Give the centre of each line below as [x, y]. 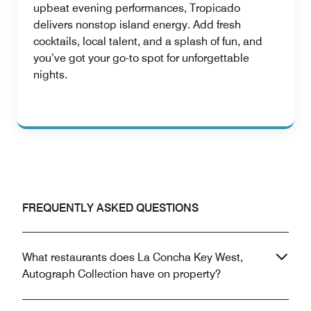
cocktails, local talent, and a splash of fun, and [148, 41]
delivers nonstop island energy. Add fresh [137, 24]
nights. [50, 74]
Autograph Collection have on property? [121, 274]
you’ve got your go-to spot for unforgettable [141, 58]
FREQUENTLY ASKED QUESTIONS [110, 208]
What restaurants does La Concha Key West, [133, 257]
